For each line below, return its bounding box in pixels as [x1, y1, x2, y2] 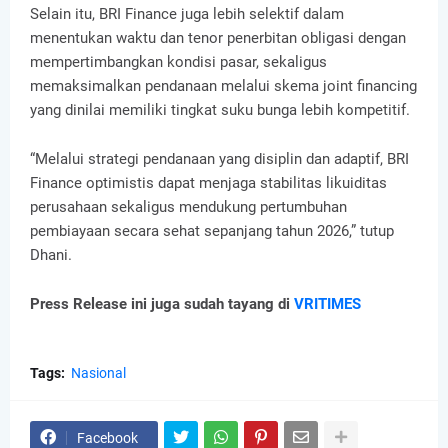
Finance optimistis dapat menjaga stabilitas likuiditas [30, 173, 387, 192]
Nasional [71, 364, 126, 381]
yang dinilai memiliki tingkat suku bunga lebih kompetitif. [30, 100, 410, 119]
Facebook [77, 429, 138, 446]
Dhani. [30, 245, 72, 264]
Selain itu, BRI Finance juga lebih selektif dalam [30, 4, 344, 23]
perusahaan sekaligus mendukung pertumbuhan [30, 197, 347, 216]
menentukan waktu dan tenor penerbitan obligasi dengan [30, 28, 406, 47]
